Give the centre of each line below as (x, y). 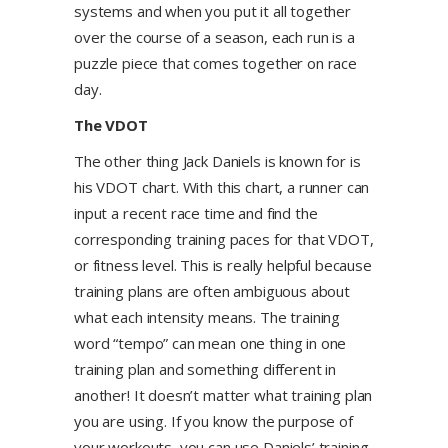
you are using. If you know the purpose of (213, 421)
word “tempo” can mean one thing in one (210, 343)
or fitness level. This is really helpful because (223, 265)
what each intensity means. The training (207, 317)
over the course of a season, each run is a (214, 37)
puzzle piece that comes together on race (216, 63)
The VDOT (111, 125)
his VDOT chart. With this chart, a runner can (222, 187)
